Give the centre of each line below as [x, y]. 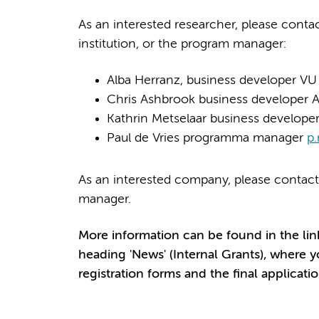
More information [130, 235]
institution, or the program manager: [182, 44]
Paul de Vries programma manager [206, 138]
